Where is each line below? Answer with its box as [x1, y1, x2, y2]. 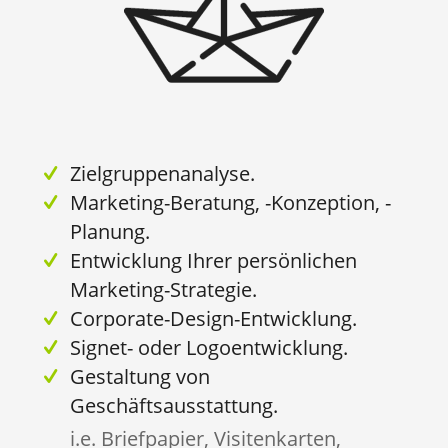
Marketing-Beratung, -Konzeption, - [69, 188, 391, 216]
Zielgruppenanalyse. [69, 159, 255, 187]
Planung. [69, 217, 150, 245]
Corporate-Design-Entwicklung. [69, 304, 357, 332]
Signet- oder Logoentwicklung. [69, 333, 348, 361]
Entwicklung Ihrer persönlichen [69, 246, 357, 274]
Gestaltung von [69, 362, 210, 390]
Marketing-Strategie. [69, 275, 257, 303]
